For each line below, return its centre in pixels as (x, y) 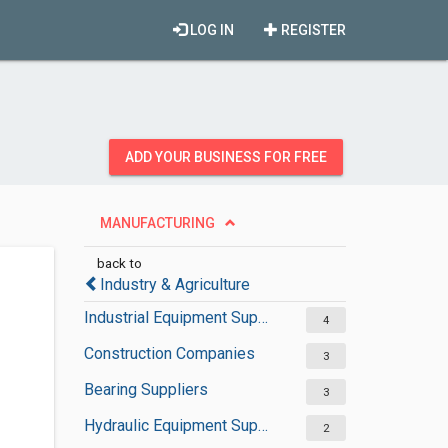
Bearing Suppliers (145, 389)
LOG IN (210, 30)
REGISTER (312, 30)
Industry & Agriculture (174, 284)
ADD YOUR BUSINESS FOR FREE (226, 157)
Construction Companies (169, 353)
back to (119, 263)
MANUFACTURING (157, 223)
